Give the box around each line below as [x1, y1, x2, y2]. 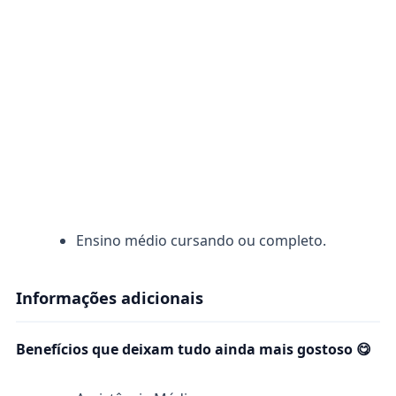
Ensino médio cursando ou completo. [76, 231, 326, 250]
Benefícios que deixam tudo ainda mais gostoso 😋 [16, 339, 371, 359]
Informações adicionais [16, 287, 203, 308]
